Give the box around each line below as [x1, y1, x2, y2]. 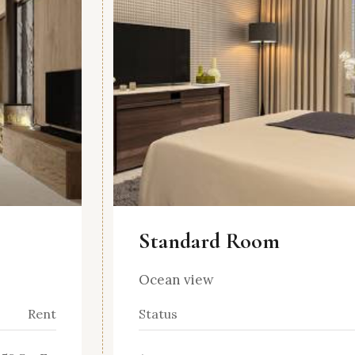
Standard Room [139, 227, 280, 255]
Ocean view [139, 271, 214, 289]
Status [139, 306, 177, 323]
